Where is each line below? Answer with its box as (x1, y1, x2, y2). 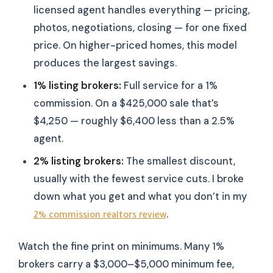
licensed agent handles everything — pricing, (33, 4, 250, 16)
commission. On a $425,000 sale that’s (33, 97, 219, 110)
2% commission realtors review (33, 211, 166, 222)
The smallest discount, (123, 155, 235, 168)
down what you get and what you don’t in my (33, 190, 247, 204)
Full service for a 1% (121, 79, 218, 93)
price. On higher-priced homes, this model (33, 39, 237, 52)
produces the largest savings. (33, 57, 177, 69)
